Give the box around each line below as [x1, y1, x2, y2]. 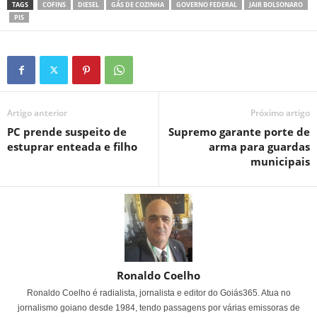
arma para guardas [209, 139, 310, 154]
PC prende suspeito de [7, 125, 127, 139]
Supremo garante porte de [168, 125, 310, 139]
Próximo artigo [250, 107, 310, 119]
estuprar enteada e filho [7, 139, 137, 154]
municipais [250, 154, 310, 168]
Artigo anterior [7, 107, 67, 119]
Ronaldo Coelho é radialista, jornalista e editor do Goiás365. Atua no [26, 288, 291, 298]
